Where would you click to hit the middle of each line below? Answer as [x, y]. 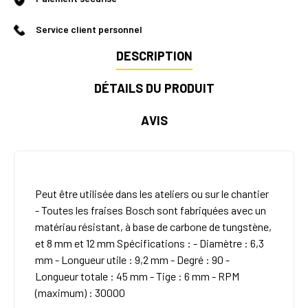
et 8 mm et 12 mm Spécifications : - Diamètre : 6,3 [150, 243]
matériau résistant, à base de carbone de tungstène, [153, 227]
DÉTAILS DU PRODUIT [154, 88]
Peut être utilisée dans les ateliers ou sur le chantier [152, 194]
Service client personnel [89, 30]
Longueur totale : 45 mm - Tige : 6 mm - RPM [137, 276]
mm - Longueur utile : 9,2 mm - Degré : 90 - [132, 260]
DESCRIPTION [154, 56]
